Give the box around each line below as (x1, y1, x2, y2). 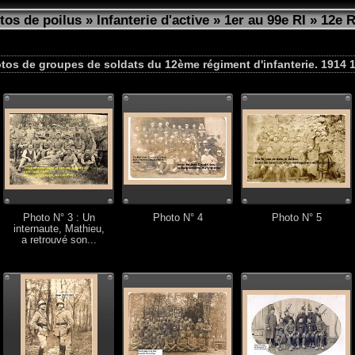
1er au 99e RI (224, 13, 306, 28)
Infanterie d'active (97, 13, 209, 28)
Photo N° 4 (152, 212, 203, 223)
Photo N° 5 (271, 212, 322, 223)
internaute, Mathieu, (13, 223, 105, 235)
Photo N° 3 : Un (22, 212, 95, 223)
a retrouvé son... (21, 235, 97, 246)
